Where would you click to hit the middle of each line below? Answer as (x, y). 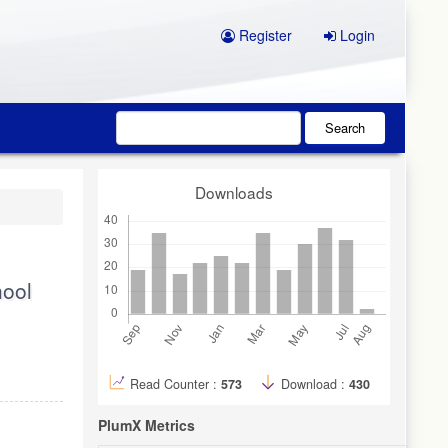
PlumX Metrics (146, 424)
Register (263, 35)
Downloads (234, 191)
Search (345, 127)
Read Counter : (175, 383)
